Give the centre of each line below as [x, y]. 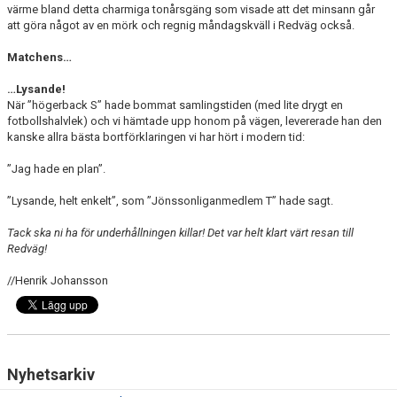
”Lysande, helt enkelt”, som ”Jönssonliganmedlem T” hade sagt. [170, 201]
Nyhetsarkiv [51, 374]
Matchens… [39, 57]
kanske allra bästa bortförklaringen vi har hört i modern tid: [156, 137]
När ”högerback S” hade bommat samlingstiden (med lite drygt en [175, 105]
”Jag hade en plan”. [56, 169]
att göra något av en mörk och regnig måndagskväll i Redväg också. [181, 25]
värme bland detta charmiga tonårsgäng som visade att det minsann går [191, 9]
